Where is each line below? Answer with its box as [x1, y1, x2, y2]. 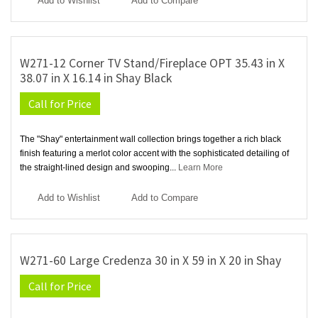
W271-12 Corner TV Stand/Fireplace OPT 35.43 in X [20, 55, 285, 72]
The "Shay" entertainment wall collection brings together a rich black [20, 134, 281, 145]
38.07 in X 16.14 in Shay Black [20, 70, 172, 87]
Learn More [178, 163, 223, 173]
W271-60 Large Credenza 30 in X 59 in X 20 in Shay [20, 253, 281, 269]
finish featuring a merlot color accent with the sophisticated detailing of [20, 148, 289, 159]
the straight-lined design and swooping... [20, 163, 178, 173]
